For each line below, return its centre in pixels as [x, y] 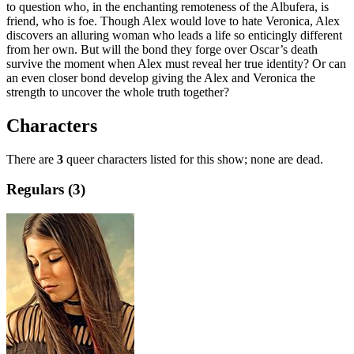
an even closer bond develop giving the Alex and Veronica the [161, 77]
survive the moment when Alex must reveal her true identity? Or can [176, 63]
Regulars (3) [46, 190]
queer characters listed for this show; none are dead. [193, 159]
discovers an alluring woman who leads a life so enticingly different [174, 35]
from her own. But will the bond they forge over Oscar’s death [162, 49]
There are [32, 159]
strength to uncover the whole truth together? [118, 92]
